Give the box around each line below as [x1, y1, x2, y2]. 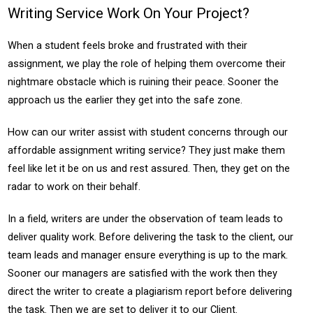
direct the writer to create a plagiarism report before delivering [8, 285, 293, 298]
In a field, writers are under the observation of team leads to [8, 212, 284, 225]
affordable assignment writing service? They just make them [8, 144, 286, 156]
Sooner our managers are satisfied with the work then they [8, 267, 278, 279]
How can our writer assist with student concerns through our [8, 126, 289, 138]
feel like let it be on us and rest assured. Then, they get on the [8, 162, 291, 175]
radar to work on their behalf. [8, 180, 141, 193]
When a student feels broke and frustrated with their [8, 39, 248, 52]
